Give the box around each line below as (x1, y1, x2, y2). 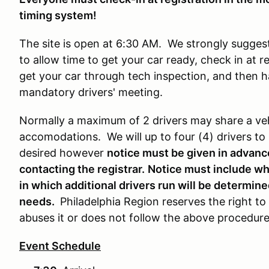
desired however (19, 147, 107, 159)
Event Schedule (19, 240, 101, 252)
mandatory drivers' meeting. (19, 86, 163, 98)
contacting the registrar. (19, 163, 145, 175)
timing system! (19, 9, 97, 22)
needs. (19, 195, 57, 208)
